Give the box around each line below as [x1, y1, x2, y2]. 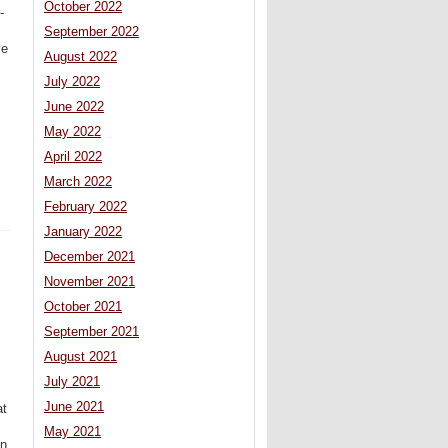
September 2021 [44, 325, 139, 340]
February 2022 [44, 200, 127, 215]
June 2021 [44, 400, 104, 415]
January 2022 [44, 225, 122, 240]
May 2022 [44, 125, 101, 140]
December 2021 [44, 250, 135, 265]
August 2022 [44, 50, 117, 65]
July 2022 [44, 75, 100, 90]
